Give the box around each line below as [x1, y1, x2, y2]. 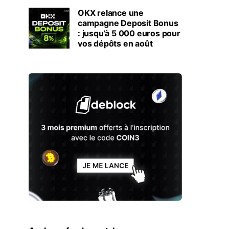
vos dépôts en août [78, 38, 153, 49]
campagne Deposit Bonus [78, 17, 178, 28]
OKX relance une [78, 7, 144, 18]
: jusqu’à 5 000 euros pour [78, 28, 180, 38]
